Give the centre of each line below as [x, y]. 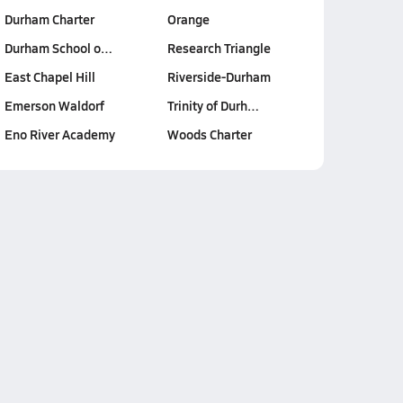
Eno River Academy [59, 134]
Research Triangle [219, 48]
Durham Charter [49, 19]
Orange [188, 19]
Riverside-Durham [219, 76]
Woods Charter [210, 134]
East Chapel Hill [49, 76]
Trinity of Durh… [213, 105]
